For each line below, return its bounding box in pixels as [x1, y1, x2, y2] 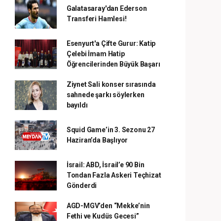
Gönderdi [66, 182, 97, 189]
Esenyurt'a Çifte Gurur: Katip [66, 39, 156, 47]
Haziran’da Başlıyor [66, 136, 128, 144]
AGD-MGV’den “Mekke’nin [66, 202, 150, 210]
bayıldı [66, 101, 88, 109]
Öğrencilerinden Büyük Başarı [66, 60, 160, 68]
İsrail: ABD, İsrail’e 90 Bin [66, 161, 145, 169]
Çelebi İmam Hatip [66, 50, 125, 58]
